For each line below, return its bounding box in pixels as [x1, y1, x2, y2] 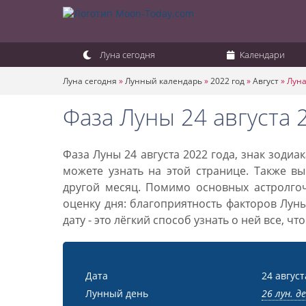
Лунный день [85, 287, 148, 300]
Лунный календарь [125, 75, 202, 87]
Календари [237, 48, 285, 61]
